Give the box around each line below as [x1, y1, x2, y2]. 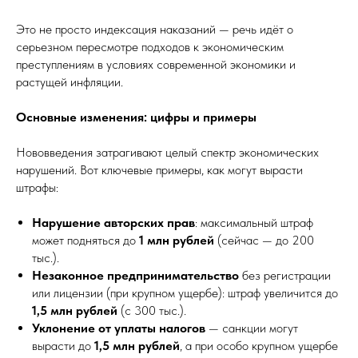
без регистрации [239, 268, 331, 283]
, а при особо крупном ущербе [180, 338, 338, 353]
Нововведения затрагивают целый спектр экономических [16, 145, 319, 160]
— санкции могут [205, 320, 298, 336]
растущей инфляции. [16, 74, 123, 89]
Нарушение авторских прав [32, 215, 195, 230]
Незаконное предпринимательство [32, 268, 239, 283]
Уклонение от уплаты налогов [32, 320, 205, 336]
